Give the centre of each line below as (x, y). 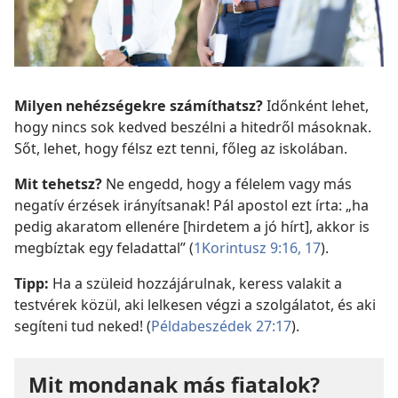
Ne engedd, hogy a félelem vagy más (227, 184)
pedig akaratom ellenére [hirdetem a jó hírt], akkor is (192, 227)
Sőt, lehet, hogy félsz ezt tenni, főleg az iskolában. (181, 149)
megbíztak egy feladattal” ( (104, 248)
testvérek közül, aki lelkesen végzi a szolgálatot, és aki (195, 305)
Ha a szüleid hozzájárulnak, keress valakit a (195, 284)
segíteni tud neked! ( (83, 326)
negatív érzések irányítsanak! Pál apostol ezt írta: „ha (191, 206)
